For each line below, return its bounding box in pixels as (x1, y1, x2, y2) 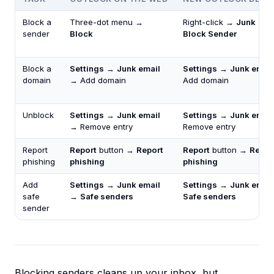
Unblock (23, 110, 54, 120)
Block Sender (183, 29, 237, 39)
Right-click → (183, 17, 236, 28)
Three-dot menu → (70, 17, 143, 28)
